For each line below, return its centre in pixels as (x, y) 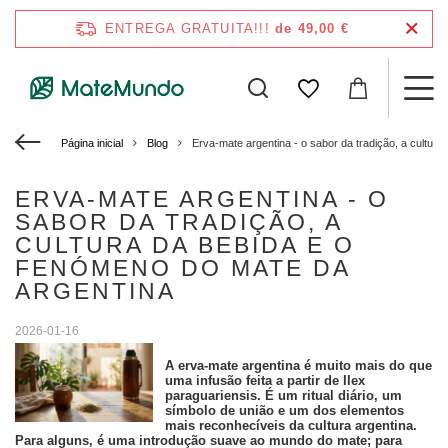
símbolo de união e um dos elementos (284, 410)
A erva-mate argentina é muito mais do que (298, 365)
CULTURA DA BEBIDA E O (185, 245)
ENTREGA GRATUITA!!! (187, 28)
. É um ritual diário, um (329, 395)
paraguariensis (210, 395)
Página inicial (92, 143)
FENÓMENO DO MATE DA (182, 268)
